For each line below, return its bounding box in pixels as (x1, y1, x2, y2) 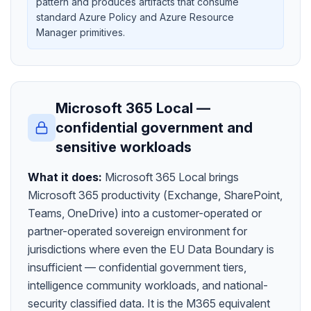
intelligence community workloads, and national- (28, 278, 268, 292)
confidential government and (56, 119, 253, 136)
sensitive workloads (56, 139, 192, 155)
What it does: (28, 170, 102, 184)
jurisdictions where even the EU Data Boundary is (28, 242, 274, 256)
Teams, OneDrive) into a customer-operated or (28, 206, 262, 220)
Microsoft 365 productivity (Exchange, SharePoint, (28, 188, 283, 202)
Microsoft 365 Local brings (105, 170, 239, 184)
